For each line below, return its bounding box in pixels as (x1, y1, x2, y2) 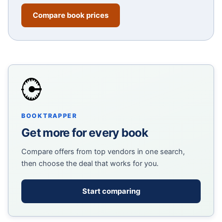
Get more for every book (21, 126, 148, 140)
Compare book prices (33, 11, 109, 20)
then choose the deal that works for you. (21, 159, 159, 168)
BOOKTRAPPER (21, 112, 77, 120)
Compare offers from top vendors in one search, (21, 147, 185, 157)
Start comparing (82, 187, 140, 196)
